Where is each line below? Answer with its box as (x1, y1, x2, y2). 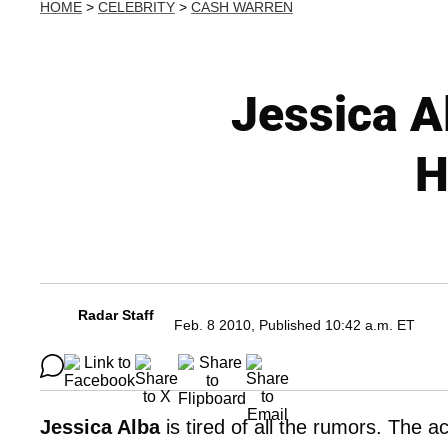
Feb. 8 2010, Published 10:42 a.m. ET (174, 317, 415, 333)
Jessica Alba (40, 416, 160, 438)
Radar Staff (78, 307, 154, 323)
